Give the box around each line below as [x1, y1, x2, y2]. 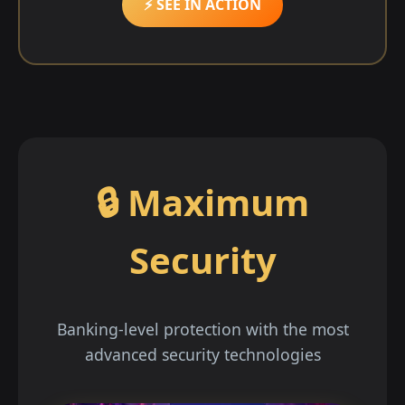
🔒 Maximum [96, 176, 309, 227]
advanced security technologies [84, 343, 321, 365]
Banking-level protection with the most [56, 317, 349, 340]
